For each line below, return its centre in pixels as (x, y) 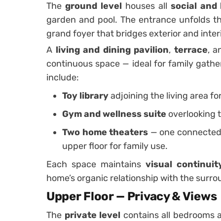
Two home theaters (105, 132)
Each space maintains (96, 164)
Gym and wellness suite (114, 114)
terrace (191, 50)
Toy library (85, 95)
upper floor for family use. (115, 146)
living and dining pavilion (112, 50)
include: (63, 77)
